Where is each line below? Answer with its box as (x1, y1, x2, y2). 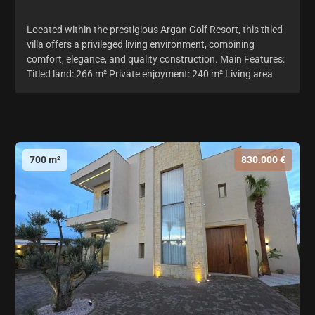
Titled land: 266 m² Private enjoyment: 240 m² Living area (27, 67, 273, 79)
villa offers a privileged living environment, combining (27, 38, 255, 50)
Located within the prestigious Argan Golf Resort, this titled (27, 23, 283, 35)
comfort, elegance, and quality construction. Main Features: (27, 53, 285, 65)
